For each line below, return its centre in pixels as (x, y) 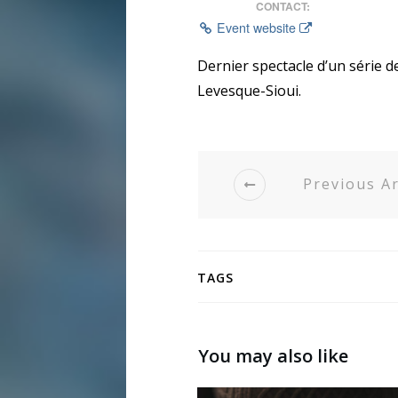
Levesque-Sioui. (249, 90)
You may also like (273, 355)
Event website (257, 27)
